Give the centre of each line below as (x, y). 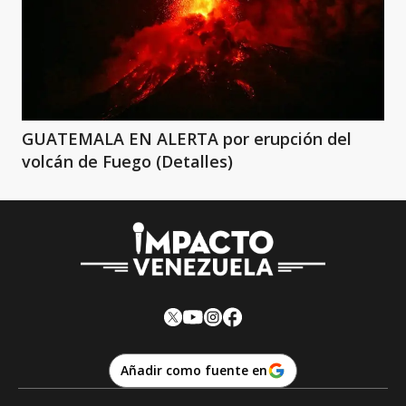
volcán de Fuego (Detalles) (127, 161)
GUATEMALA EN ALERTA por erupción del (187, 139)
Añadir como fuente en (194, 370)
